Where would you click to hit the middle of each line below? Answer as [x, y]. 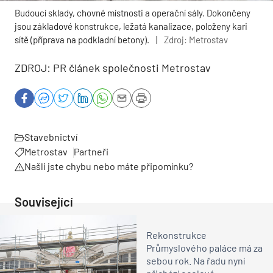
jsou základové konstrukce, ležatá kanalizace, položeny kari [131, 26]
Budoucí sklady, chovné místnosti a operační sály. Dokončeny [133, 12]
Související [44, 201]
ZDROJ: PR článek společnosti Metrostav [113, 67]
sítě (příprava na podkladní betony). [82, 39]
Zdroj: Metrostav [196, 39]
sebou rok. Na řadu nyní [196, 261]
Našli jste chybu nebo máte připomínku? [109, 166]
